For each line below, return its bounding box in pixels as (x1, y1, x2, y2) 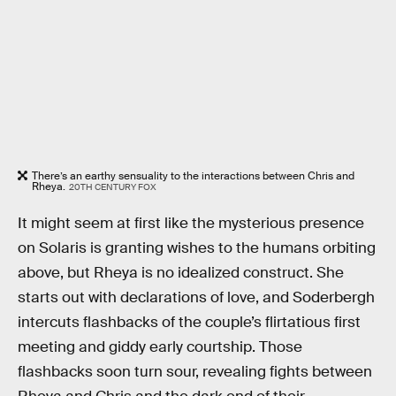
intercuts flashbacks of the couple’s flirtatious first (18, 312, 361, 331)
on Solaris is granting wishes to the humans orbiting (18, 238, 376, 257)
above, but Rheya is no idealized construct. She (18, 263, 344, 282)
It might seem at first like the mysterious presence (18, 213, 364, 232)
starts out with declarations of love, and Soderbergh (18, 287, 375, 307)
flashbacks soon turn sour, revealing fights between (18, 362, 372, 381)
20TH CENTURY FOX (68, 181, 156, 194)
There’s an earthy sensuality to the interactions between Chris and (32, 169, 354, 184)
